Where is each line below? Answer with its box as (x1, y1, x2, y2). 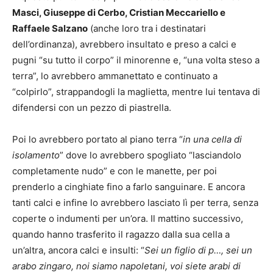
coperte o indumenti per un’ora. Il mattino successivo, (12, 213, 243, 225)
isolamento (12, 149, 60, 161)
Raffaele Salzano (12, 23, 88, 35)
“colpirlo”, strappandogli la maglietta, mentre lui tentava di (12, 86, 260, 98)
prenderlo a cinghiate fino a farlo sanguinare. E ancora (12, 181, 245, 193)
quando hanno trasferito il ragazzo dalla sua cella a (12, 229, 230, 241)
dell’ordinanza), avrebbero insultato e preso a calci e (12, 38, 236, 51)
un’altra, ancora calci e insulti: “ (12, 244, 144, 257)
